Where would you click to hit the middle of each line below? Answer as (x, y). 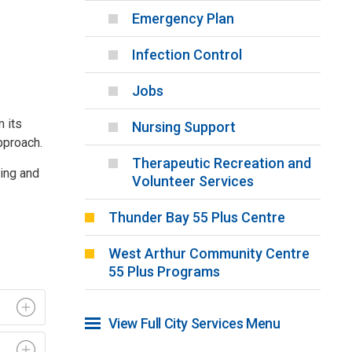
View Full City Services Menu (194, 324)
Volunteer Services (192, 181)
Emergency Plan (183, 19)
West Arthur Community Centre (209, 254)
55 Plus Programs (164, 272)
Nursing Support (183, 127)
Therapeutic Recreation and (221, 163)
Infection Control (187, 55)
